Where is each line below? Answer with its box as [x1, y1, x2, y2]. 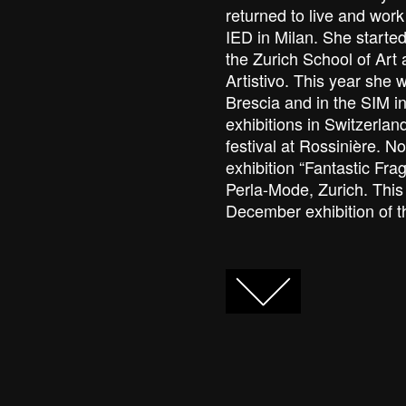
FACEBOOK [162, 273, 238, 292]
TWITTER [200, 273, 261, 292]
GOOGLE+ [227, 273, 295, 292]
